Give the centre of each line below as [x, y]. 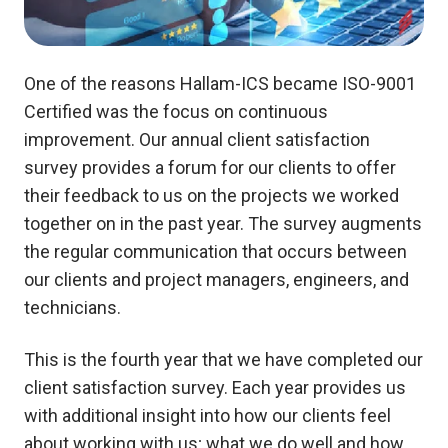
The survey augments [333, 223]
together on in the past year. [134, 223]
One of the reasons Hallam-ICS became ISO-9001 [220, 83]
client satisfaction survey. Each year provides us [215, 387]
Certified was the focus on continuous [176, 111]
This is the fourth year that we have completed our [223, 359]
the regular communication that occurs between [215, 251]
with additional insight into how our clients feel [207, 415]
